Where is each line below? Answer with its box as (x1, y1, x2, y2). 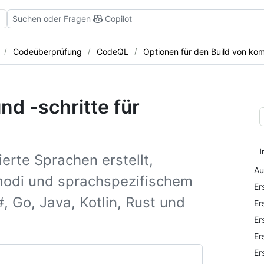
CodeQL (97, 46, 128, 57)
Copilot (105, 14, 132, 24)
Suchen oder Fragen (12, 14, 91, 24)
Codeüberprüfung (13, 46, 82, 57)
